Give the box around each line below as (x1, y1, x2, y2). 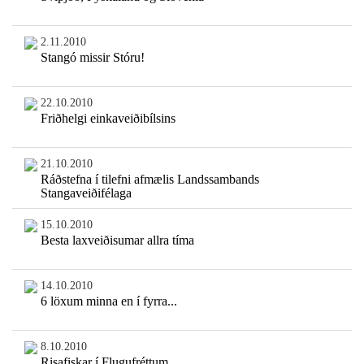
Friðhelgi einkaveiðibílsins (40, 111, 175, 126)
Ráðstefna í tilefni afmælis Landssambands (40, 172, 259, 187)
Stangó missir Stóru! (40, 50, 145, 65)
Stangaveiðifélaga (40, 186, 132, 201)
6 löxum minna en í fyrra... (40, 294, 177, 309)
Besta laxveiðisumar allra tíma (40, 233, 194, 248)
